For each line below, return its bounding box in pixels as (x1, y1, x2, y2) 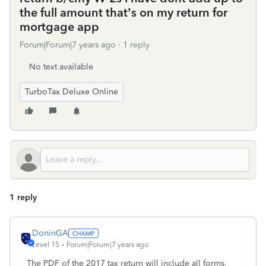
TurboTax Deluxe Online (25, 87, 118, 97)
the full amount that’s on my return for (20, 5, 227, 20)
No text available (29, 62, 93, 72)
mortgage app (20, 20, 99, 34)
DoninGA (32, 228, 68, 238)
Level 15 (32, 240, 59, 249)
